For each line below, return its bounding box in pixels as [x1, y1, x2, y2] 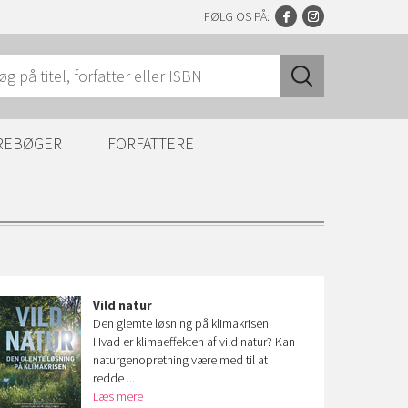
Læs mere [93, 388, 144, 404]
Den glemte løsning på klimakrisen [93, 315, 270, 331]
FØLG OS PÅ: [204, 8, 270, 25]
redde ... [93, 370, 136, 386]
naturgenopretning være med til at [93, 352, 269, 368]
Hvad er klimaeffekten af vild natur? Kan [93, 333, 296, 350]
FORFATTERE [107, 133, 194, 154]
